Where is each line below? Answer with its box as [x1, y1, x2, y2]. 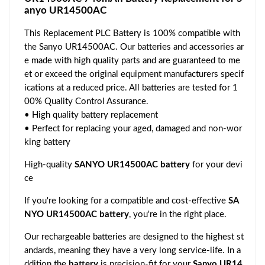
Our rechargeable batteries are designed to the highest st [24, 232, 244, 242]
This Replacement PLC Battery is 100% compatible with [24, 29, 240, 38]
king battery [24, 138, 70, 147]
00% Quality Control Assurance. [24, 97, 148, 106]
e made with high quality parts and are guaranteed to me [24, 56, 240, 66]
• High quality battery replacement [24, 111, 158, 120]
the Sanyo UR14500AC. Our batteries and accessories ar [24, 43, 244, 52]
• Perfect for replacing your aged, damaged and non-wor [24, 124, 242, 134]
